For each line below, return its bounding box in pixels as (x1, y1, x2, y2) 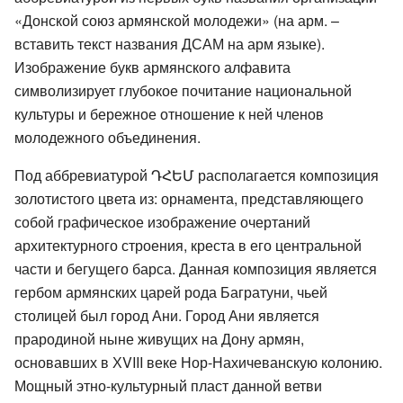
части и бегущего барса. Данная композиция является (14, 257, 377, 279)
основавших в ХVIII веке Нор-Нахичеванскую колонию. (14, 351, 382, 372)
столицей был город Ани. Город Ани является (14, 304, 319, 326)
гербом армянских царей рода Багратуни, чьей (14, 281, 327, 302)
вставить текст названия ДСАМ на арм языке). (14, 32, 325, 54)
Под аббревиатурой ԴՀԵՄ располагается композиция (14, 164, 379, 185)
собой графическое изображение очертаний (14, 210, 310, 232)
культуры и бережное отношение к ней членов (14, 103, 324, 124)
